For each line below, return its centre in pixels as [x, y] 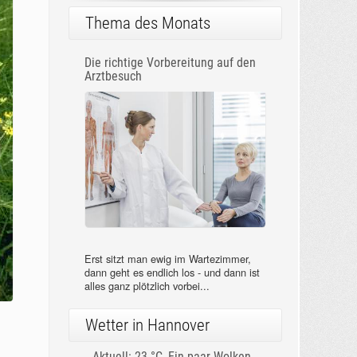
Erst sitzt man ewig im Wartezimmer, [167, 259]
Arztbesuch [113, 76]
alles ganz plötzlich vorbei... [147, 286]
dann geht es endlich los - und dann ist [172, 273]
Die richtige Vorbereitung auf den [170, 63]
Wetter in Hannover [147, 326]
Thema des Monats [147, 24]
